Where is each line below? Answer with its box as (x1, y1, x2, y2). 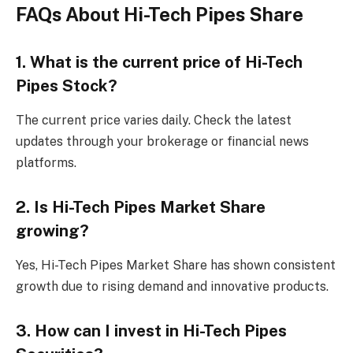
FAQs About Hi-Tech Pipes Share (16, 3, 303, 26)
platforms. (16, 155, 76, 171)
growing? (16, 221, 89, 240)
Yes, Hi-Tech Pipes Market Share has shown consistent (16, 258, 336, 273)
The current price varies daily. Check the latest (16, 113, 292, 128)
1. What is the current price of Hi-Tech (16, 52, 303, 72)
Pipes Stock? (16, 76, 117, 95)
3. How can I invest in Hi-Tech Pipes (16, 321, 287, 340)
